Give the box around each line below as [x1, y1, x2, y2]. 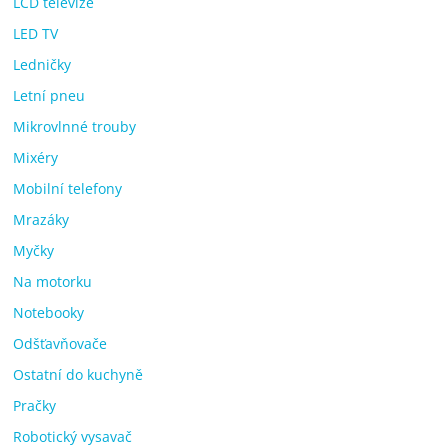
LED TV [13, 23, 59, 43]
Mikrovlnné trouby [13, 116, 137, 136]
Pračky [13, 395, 57, 415]
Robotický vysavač [13, 426, 133, 446]
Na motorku [13, 271, 93, 291]
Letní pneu [13, 85, 86, 105]
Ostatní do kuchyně [13, 364, 144, 384]
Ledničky [13, 54, 72, 74]
